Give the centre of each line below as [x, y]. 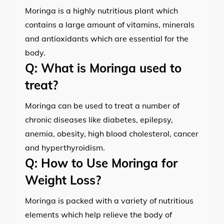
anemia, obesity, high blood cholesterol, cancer [112, 133]
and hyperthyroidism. [65, 147]
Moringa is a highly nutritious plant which [101, 10]
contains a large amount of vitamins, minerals [110, 24]
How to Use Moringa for [107, 163]
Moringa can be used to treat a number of [102, 105]
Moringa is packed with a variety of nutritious [109, 200]
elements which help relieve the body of [98, 214]
